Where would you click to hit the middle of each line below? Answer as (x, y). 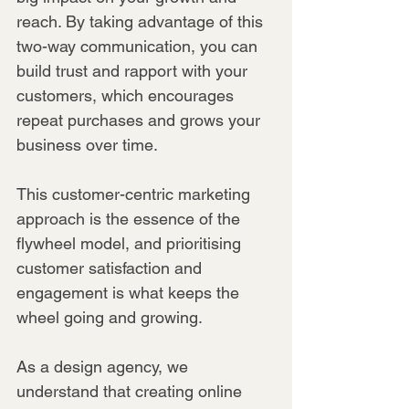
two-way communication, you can (139, 46)
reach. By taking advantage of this (142, 21)
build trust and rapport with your (134, 70)
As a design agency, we (105, 366)
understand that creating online (131, 391)
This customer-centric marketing (136, 194)
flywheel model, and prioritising (131, 243)
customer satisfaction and (111, 267)
